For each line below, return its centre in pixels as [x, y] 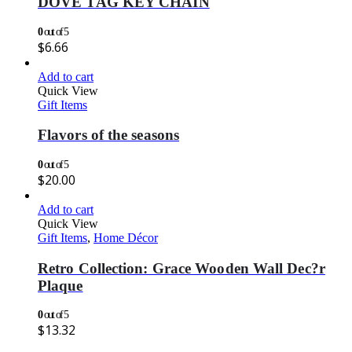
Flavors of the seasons [109, 135]
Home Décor [126, 237]
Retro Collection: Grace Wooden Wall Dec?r [181, 268]
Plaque [60, 285]
